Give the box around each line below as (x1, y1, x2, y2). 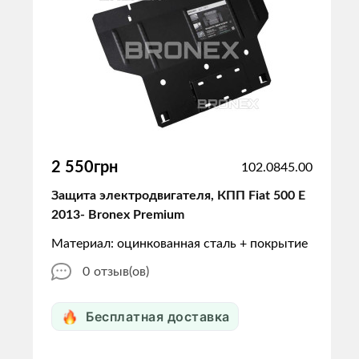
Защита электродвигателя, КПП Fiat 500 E (51, 189, 305, 202)
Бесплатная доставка (86, 309, 230, 325)
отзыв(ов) (94, 265, 149, 278)
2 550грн (51, 159, 118, 175)
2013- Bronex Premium (51, 208, 184, 221)
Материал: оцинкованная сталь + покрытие (51, 237, 308, 250)
